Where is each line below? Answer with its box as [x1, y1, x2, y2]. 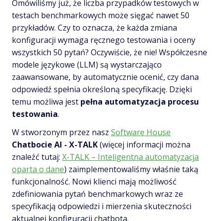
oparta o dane [12, 163, 64, 175]
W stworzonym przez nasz [12, 126, 111, 138]
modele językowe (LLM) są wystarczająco [12, 59, 162, 70]
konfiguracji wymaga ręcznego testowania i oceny [12, 34, 195, 45]
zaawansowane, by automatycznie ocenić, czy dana [12, 71, 199, 82]
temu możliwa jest [12, 96, 80, 107]
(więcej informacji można [98, 139, 190, 150]
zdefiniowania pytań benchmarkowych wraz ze [12, 188, 183, 199]
